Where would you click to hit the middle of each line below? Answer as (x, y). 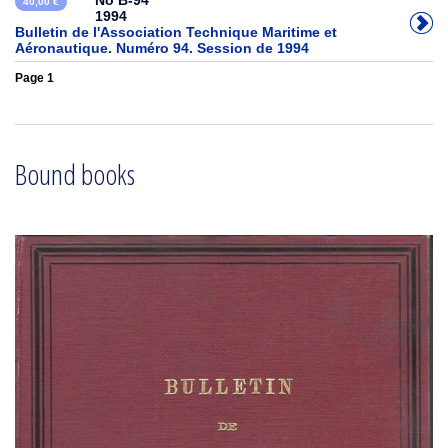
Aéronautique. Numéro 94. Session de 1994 (162, 48)
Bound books (75, 174)
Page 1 (34, 78)
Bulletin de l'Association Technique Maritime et (176, 32)
